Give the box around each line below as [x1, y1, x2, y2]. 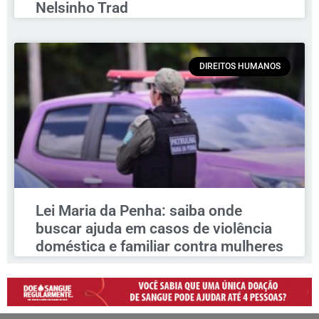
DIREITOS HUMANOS [199, 61, 281, 72]
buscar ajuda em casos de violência [36, 220, 272, 238]
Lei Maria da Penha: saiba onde [36, 202, 242, 220]
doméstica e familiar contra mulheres [36, 238, 283, 256]
